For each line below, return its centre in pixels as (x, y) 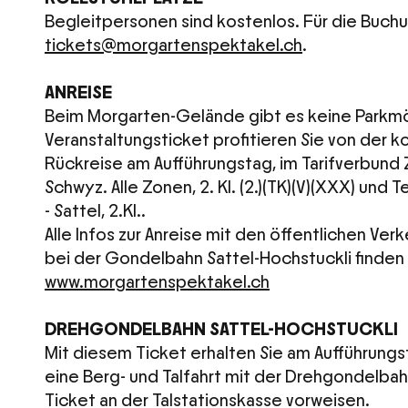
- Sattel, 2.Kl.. (95, 211)
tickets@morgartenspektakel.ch (173, 46)
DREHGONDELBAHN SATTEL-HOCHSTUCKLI (221, 330)
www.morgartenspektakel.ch (157, 282)
